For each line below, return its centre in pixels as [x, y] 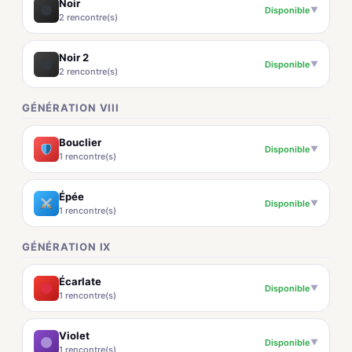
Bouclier [80, 142]
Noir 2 [74, 57]
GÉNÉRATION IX [67, 247]
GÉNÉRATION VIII [71, 108]
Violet [74, 335]
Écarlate [80, 281]
